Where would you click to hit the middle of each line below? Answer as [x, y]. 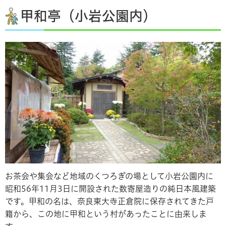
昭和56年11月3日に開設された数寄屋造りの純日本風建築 [110, 188]
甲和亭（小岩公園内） [88, 16]
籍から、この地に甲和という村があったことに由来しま [106, 214]
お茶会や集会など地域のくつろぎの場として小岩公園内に [109, 176]
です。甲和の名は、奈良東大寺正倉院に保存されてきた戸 [109, 201]
